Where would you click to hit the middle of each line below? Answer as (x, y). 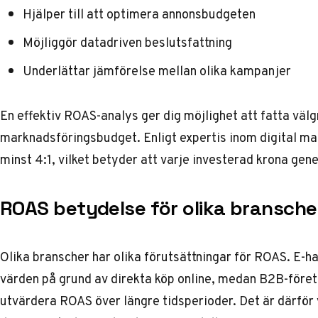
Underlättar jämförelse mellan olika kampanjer (157, 71)
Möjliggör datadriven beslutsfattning (127, 42)
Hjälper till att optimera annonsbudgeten (139, 14)
